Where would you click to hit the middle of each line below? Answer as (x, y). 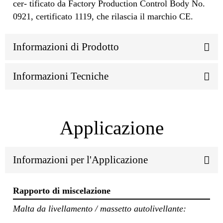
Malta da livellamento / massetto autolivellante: (100, 209)
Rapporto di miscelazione (62, 190)
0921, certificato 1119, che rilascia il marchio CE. (103, 17)
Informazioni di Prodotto (66, 47)
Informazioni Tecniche (61, 76)
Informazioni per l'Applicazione (80, 160)
